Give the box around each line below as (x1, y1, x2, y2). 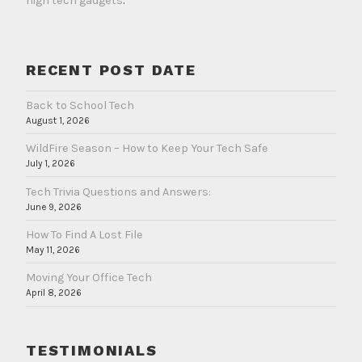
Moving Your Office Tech (26, 271, 152, 285)
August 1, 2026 (26, 114, 90, 126)
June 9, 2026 (26, 200, 82, 213)
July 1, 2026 (26, 158, 75, 170)
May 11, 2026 (26, 244, 80, 256)
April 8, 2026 (26, 287, 82, 299)
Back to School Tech (26, 98, 134, 112)
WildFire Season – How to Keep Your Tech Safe (26, 141, 268, 156)
